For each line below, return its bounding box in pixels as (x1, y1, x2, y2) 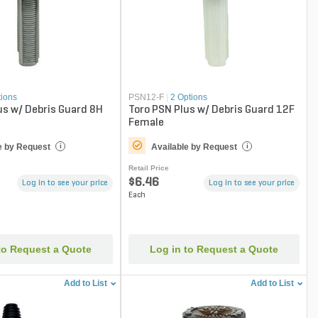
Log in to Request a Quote (150, 243, 279, 256)
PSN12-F (128, 92, 165, 102)
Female (128, 116, 165, 128)
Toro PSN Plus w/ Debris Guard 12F (128, 104, 295, 116)
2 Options (170, 92, 208, 102)
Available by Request (151, 141, 238, 152)
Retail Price (128, 163, 170, 172)
